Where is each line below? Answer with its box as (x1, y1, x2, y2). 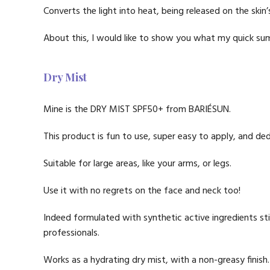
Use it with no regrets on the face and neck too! (43, 183, 240, 199)
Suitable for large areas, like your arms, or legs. (43, 156, 231, 172)
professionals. (43, 225, 99, 241)
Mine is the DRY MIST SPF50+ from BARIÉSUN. (43, 102, 231, 118)
